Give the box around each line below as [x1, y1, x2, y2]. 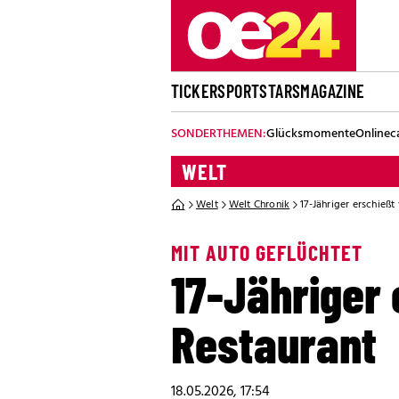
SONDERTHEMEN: [171, 124, 266, 144]
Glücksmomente [266, 124, 355, 144]
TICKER [171, 80, 218, 102]
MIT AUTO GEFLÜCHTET [171, 240, 362, 265]
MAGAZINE [300, 80, 365, 102]
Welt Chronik [228, 196, 290, 214]
